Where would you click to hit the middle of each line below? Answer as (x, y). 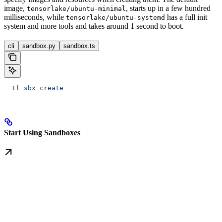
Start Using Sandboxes (42, 133)
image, (15, 8)
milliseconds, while (35, 17)
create (50, 88)
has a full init (186, 17)
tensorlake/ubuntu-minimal (76, 8)
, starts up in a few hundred (168, 8)
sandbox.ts (79, 46)
